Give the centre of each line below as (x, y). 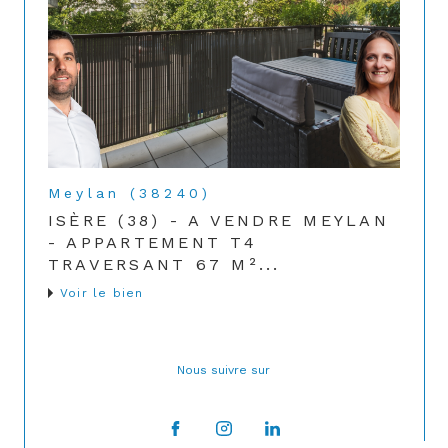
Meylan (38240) (130, 193)
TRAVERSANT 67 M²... (164, 265)
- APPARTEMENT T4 (152, 243)
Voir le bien (102, 293)
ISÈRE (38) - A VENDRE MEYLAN (218, 221)
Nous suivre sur (228, 370)
